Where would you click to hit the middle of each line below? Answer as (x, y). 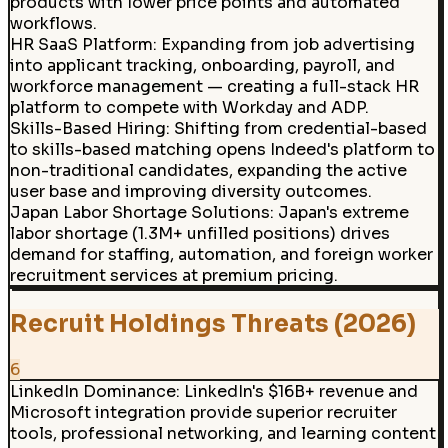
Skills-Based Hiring (87, 128)
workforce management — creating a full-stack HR (214, 86)
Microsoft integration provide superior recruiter (203, 413)
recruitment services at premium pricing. (173, 275)
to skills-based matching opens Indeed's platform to (222, 149)
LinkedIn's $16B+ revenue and (300, 392)
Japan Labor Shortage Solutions (139, 212)
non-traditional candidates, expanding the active (208, 170)
